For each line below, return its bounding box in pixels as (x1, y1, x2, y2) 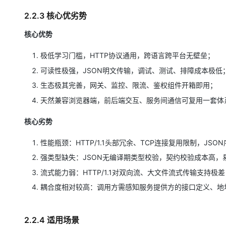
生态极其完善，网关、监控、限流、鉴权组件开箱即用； (40, 81, 217, 89)
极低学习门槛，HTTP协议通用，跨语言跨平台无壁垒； (40, 51, 214, 60)
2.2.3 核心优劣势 (24, 11, 87, 21)
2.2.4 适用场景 (24, 215, 79, 225)
